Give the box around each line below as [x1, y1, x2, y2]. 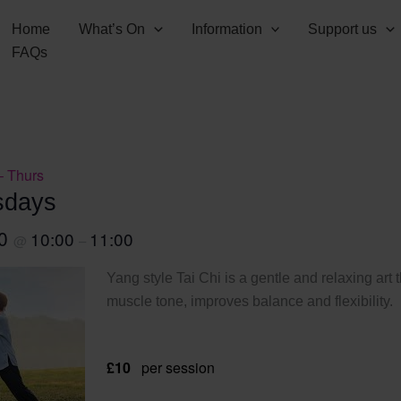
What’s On [79, 21, 145, 37]
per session [141, 357, 215, 378]
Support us [308, 21, 378, 37]
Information [191, 21, 262, 37]
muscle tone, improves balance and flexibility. [107, 294, 393, 309]
